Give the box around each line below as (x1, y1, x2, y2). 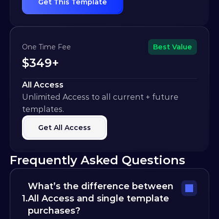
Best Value (153, 42, 192, 51)
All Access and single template (28, 193, 169, 204)
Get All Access (38, 123, 91, 132)
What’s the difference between (28, 181, 174, 192)
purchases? (28, 205, 80, 216)
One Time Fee (22, 42, 71, 51)
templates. (22, 105, 64, 114)
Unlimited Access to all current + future (22, 92, 178, 102)
